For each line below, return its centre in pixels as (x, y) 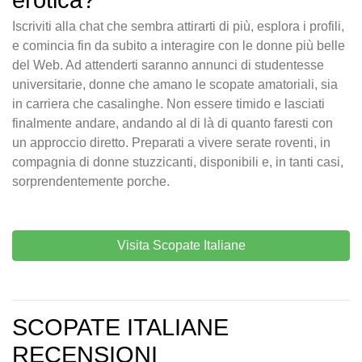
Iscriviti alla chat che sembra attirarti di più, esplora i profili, (178, 27)
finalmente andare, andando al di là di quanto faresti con (173, 124)
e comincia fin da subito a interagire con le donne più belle (179, 46)
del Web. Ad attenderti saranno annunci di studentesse (168, 65)
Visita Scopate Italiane (181, 246)
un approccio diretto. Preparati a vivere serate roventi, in (171, 143)
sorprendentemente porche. (91, 182)
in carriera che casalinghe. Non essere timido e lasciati (168, 104)
